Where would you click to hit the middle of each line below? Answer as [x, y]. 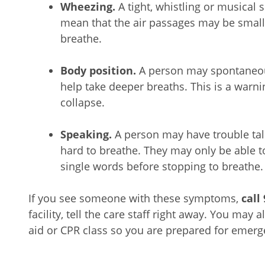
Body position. [98, 70]
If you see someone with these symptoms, [135, 198]
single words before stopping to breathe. [162, 166]
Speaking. [86, 134]
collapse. [84, 102]
